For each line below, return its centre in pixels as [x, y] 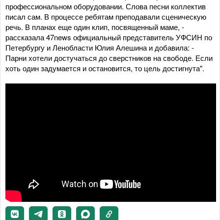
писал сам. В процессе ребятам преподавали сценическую [106, 16]
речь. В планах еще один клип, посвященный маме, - [95, 27]
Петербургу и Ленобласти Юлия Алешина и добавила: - [100, 47]
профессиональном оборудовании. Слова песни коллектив [106, 6]
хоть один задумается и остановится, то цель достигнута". [106, 68]
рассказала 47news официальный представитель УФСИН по [109, 37]
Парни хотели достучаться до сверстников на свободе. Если [109, 58]
